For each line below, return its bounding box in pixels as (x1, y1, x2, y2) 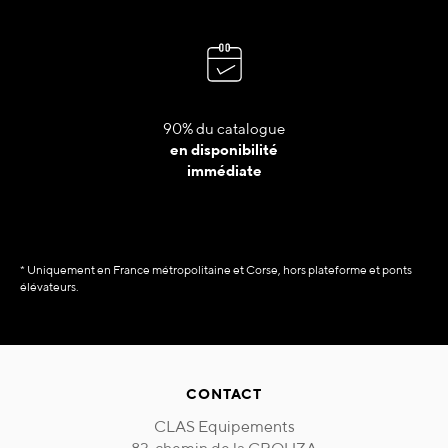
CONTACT (186, 386, 262, 403)
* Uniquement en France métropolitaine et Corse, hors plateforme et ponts (20, 262, 412, 278)
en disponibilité (170, 141, 278, 159)
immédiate (186, 162, 262, 180)
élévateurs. (20, 279, 79, 295)
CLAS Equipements (153, 417, 295, 437)
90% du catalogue (163, 120, 285, 138)
